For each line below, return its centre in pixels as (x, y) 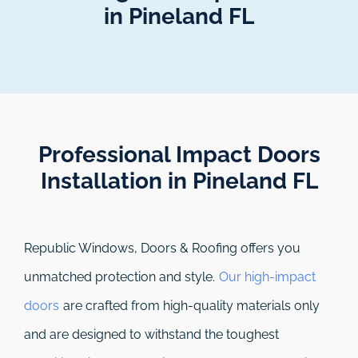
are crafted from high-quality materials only (190, 306)
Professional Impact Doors (179, 155)
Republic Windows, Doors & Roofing (131, 249)
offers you (269, 249)
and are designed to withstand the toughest (151, 335)
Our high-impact (267, 277)
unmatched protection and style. (121, 277)
